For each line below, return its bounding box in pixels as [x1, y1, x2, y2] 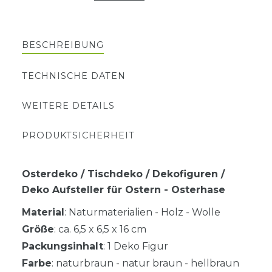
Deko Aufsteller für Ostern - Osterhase [22, 184, 225, 196]
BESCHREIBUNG [22, 39, 104, 51]
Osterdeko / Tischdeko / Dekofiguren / [22, 168, 225, 180]
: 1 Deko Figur [103, 240, 168, 253]
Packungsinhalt [22, 240, 103, 253]
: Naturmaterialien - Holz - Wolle [64, 206, 220, 219]
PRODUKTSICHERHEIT [22, 130, 135, 141]
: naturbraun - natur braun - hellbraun [52, 257, 239, 270]
